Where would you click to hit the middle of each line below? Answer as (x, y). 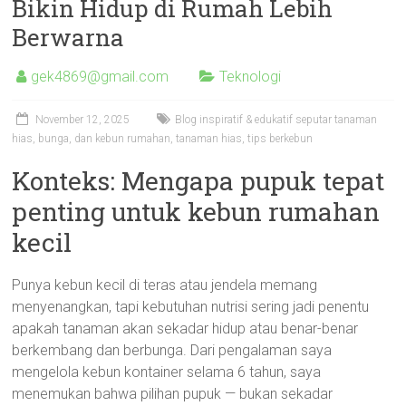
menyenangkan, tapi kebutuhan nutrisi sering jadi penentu (191, 307)
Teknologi (251, 77)
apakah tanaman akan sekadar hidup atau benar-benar (185, 329)
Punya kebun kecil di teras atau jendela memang (165, 285)
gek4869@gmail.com (100, 77)
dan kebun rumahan (123, 139)
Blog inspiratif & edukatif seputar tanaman (276, 120)
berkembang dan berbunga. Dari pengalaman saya (172, 350)
